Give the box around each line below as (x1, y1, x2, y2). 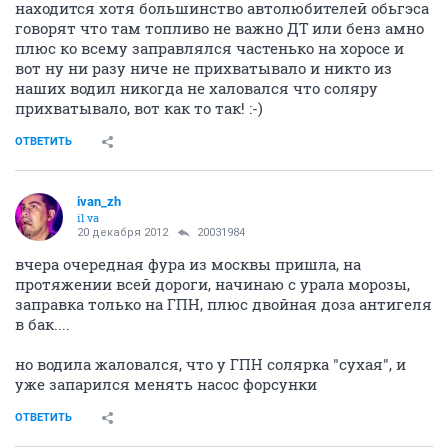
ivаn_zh (77, 194, 121, 210)
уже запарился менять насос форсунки (15, 374, 317, 395)
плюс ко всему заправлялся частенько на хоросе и (15, 38, 404, 59)
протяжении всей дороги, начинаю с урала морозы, (15, 274, 410, 295)
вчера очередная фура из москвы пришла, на (15, 254, 361, 275)
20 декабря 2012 (77, 226, 168, 240)
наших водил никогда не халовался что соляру (15, 78, 378, 99)
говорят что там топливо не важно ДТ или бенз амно (15, 18, 424, 39)
